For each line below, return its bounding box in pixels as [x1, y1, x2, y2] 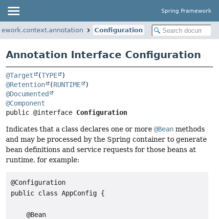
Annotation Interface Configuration [6, 49, 201, 61]
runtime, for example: [6, 156, 80, 164]
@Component [6, 99, 45, 108]
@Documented [6, 90, 49, 98]
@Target [6, 71, 33, 80]
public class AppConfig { [11, 189, 105, 197]
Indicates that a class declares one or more [6, 125, 154, 133]
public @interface [6, 109, 76, 117]
